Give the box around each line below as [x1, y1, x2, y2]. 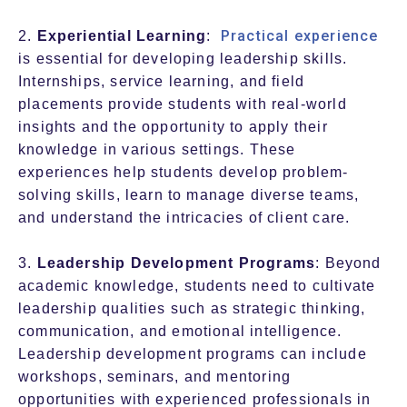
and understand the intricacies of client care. [18, 210, 351, 226]
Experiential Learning [36, 28, 207, 45]
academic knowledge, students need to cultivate [18, 278, 376, 294]
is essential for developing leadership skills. [18, 51, 348, 67]
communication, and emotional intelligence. [18, 323, 342, 340]
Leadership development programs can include [18, 346, 367, 362]
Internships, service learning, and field [18, 74, 305, 90]
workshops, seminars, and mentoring [18, 369, 292, 385]
